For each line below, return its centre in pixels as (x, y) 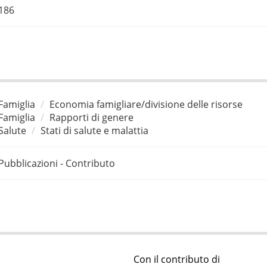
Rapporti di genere (91, 117)
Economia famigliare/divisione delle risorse (146, 104)
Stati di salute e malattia (94, 130)
